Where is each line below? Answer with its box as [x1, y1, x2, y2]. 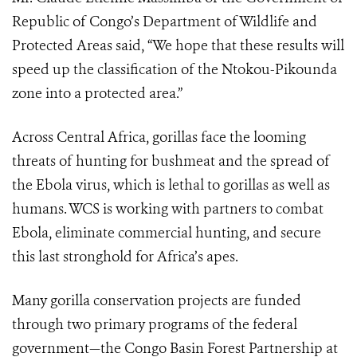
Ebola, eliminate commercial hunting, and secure [12, 223, 321, 242]
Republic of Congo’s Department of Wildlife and [12, 12, 317, 31]
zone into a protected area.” [12, 84, 182, 103]
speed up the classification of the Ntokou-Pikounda [12, 60, 337, 79]
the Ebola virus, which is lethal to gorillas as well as [12, 175, 330, 194]
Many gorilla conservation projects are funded [12, 291, 301, 310]
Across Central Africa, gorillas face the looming [12, 127, 306, 147]
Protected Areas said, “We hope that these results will [12, 36, 344, 55]
